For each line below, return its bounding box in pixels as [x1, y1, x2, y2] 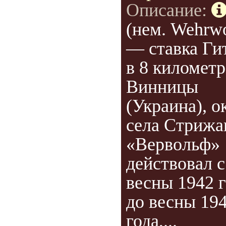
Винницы [126, 77, 198, 97]
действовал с [126, 153, 225, 174]
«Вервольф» [126, 134, 220, 154]
